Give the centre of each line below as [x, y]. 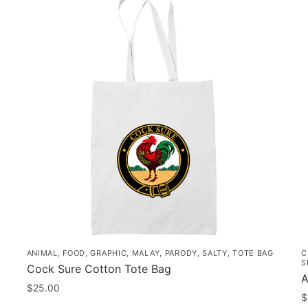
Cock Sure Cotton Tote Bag [99, 269]
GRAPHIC [109, 253]
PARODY [181, 253]
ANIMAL [42, 253]
